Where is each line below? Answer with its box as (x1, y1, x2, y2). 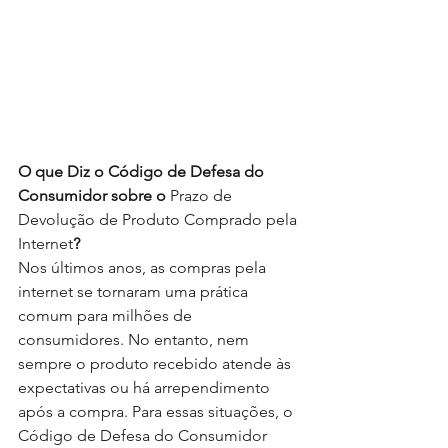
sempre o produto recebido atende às (18, 354, 295, 374)
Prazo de (170, 186, 236, 206)
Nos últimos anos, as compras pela (18, 258, 270, 278)
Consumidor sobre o (18, 186, 170, 206)
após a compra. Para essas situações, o (18, 402, 297, 422)
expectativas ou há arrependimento (18, 378, 274, 398)
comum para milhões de (18, 306, 196, 326)
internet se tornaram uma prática (18, 282, 252, 302)
